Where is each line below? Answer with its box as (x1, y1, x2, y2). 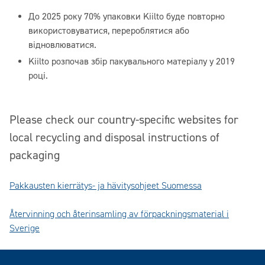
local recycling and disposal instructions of (9, 130, 219, 145)
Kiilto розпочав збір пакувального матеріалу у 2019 (28, 56, 235, 67)
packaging (9, 148, 60, 163)
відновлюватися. (28, 39, 96, 51)
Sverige (9, 222, 40, 234)
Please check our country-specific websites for (9, 112, 238, 127)
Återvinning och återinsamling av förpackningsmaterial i (9, 208, 229, 220)
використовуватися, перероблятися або (28, 25, 189, 37)
